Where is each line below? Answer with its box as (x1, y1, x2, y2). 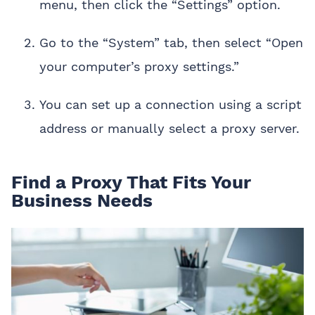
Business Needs (11, 190, 153, 212)
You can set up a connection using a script (39, 97, 302, 112)
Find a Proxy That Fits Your (11, 172, 251, 193)
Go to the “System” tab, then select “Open (39, 35, 303, 51)
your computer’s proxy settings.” (39, 59, 239, 75)
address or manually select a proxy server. (39, 121, 300, 136)
